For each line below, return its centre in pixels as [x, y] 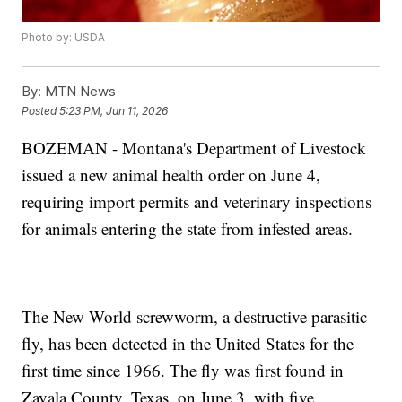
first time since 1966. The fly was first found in [183, 371]
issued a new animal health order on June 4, [171, 175]
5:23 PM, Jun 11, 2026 [114, 110]
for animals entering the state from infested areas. [188, 229]
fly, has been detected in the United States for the [188, 344]
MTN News [79, 92]
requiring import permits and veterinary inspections [197, 202]
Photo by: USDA [64, 38]
